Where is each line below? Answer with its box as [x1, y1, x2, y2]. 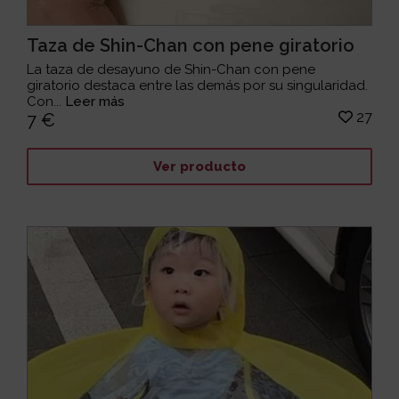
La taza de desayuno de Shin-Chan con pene [27, 61, 316, 78]
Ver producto [152, 158, 246, 175]
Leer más [65, 94, 126, 110]
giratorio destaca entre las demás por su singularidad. [27, 77, 369, 94]
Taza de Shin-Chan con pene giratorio [27, 35, 355, 57]
